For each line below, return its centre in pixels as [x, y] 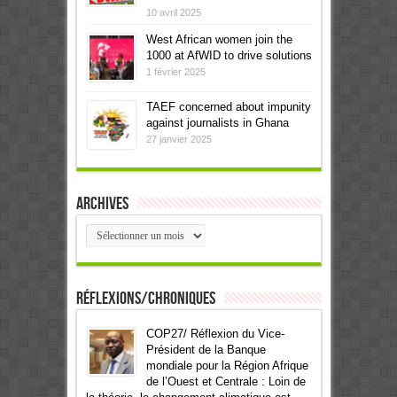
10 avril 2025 [173, 12]
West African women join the [219, 39]
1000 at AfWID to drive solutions [229, 55]
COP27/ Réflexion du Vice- [215, 333]
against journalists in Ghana [217, 122]
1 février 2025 [175, 71]
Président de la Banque [206, 349]
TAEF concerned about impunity [228, 106]
